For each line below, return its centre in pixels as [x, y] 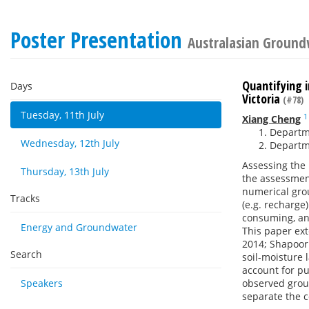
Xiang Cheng [271, 119]
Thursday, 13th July [65, 171]
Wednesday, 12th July [70, 143]
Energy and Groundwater [79, 227]
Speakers [42, 283]
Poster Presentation [99, 40]
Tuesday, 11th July [62, 115]
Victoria [262, 99]
